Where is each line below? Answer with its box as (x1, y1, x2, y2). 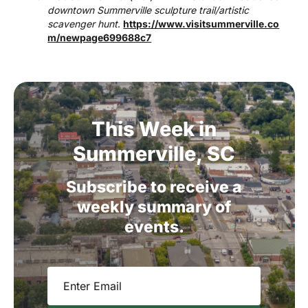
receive (170, 177, 229, 197)
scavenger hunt (47, 17, 118, 30)
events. (124, 217, 184, 236)
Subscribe (66, 177, 147, 197)
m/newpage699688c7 (47, 31, 152, 43)
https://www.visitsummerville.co (123, 17, 280, 30)
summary (137, 197, 212, 217)
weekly (77, 197, 134, 217)
